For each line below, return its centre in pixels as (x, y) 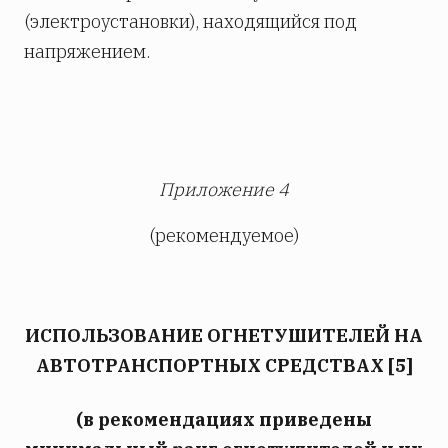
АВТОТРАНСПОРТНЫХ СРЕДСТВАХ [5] (224, 366)
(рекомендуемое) (224, 236)
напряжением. (87, 52)
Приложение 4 (224, 190)
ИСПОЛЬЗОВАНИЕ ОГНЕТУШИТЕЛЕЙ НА (224, 336)
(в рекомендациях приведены (224, 420)
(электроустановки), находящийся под (190, 22)
